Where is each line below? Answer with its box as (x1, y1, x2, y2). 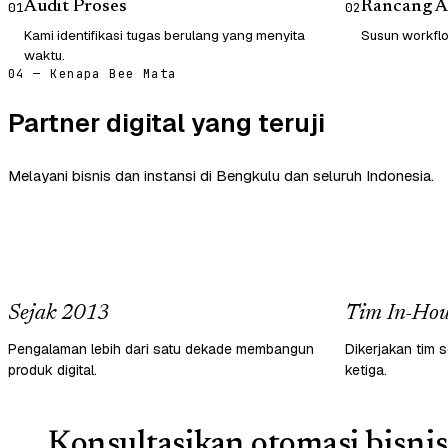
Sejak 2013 (8, 302, 109, 325)
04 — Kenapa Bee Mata (8, 65, 177, 82)
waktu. (24, 45, 65, 64)
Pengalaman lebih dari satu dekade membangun (8, 339, 314, 358)
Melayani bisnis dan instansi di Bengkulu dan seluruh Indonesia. (8, 166, 434, 186)
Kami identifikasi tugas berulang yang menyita (24, 25, 305, 44)
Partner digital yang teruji (8, 105, 325, 140)
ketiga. (345, 360, 387, 379)
